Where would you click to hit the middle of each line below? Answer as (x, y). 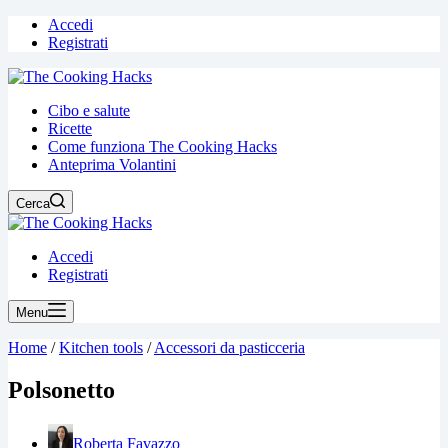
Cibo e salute (89, 110)
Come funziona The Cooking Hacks (162, 146)
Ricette (70, 128)
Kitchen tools (101, 347)
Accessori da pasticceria (229, 347)
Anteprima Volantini (112, 164)
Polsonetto (61, 389)
